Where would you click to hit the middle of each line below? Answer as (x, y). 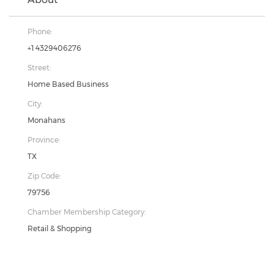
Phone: (40, 31)
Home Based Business (68, 84)
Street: (39, 68)
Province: (44, 140)
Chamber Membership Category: (87, 212)
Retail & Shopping (60, 228)
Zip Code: (44, 176)
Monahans (46, 120)
